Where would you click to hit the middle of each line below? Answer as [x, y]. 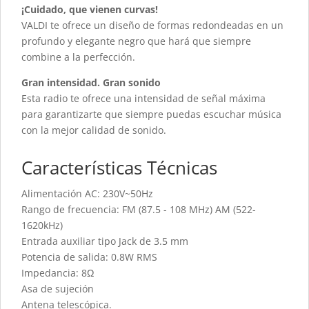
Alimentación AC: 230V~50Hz [87, 194]
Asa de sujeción [58, 289]
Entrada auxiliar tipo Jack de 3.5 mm [105, 241]
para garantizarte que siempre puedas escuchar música [151, 114]
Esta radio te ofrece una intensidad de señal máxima [143, 99]
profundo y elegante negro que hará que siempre [136, 41]
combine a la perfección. [78, 57]
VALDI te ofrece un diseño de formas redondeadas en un [152, 26]
